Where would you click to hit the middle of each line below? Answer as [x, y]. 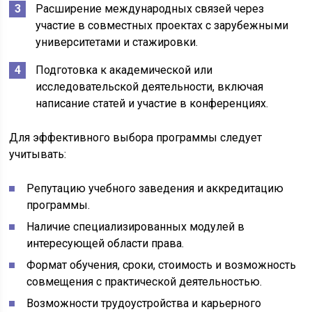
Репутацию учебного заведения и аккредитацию [155, 188]
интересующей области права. [106, 243]
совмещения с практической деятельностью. [145, 282]
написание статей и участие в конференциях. [152, 103]
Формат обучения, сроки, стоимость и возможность [162, 265]
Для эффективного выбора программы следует [136, 138]
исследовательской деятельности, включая [150, 87]
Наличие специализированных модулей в [136, 227]
